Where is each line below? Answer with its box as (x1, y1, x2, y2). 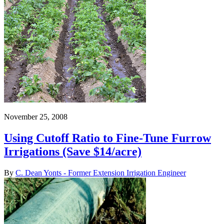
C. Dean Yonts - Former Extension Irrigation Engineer (15, 168, 186, 177)
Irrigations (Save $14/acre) (4, 144, 141, 158)
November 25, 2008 (4, 112, 67, 121)
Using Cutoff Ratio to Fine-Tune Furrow (4, 131, 211, 144)
